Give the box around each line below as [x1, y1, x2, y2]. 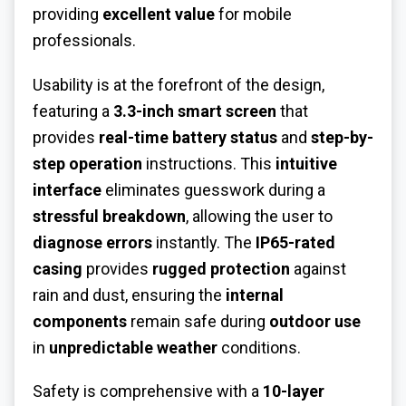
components [33, 311, 127, 331]
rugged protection [152, 258, 290, 278]
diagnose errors [33, 232, 152, 252]
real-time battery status [99, 127, 277, 147]
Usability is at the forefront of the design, [33, 74, 324, 94]
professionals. [33, 30, 136, 50]
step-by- [311, 127, 373, 147]
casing [33, 258, 82, 278]
